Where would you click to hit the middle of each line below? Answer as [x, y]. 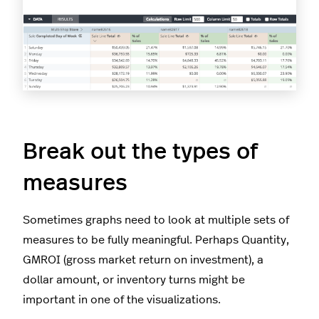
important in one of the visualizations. [123, 300]
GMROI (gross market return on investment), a [143, 260]
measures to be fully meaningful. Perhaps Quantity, [156, 240]
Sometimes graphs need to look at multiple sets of [156, 220]
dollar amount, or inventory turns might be [134, 280]
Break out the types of [140, 152]
